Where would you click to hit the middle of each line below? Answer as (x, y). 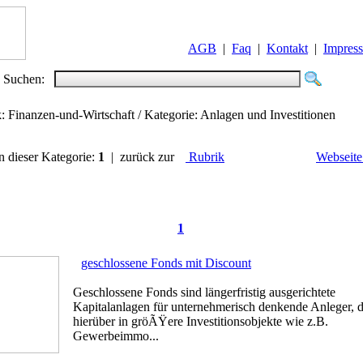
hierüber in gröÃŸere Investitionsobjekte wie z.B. (201, 321)
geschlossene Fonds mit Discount (166, 263)
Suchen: (29, 79)
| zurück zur (143, 157)
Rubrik (205, 157)
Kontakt (287, 48)
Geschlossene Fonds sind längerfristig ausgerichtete (204, 292)
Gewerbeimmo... (116, 336)
